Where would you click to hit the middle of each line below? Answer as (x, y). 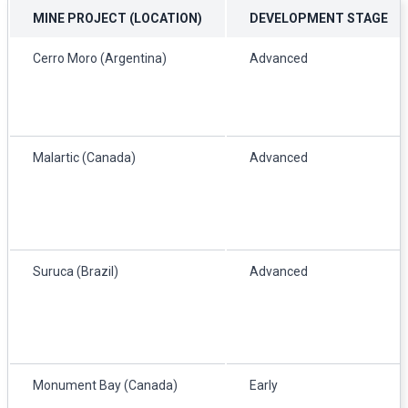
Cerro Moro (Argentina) (100, 58)
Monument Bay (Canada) (105, 385)
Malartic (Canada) (84, 157)
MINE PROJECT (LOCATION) (117, 18)
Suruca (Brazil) (76, 271)
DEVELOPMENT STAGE (319, 18)
